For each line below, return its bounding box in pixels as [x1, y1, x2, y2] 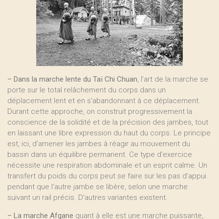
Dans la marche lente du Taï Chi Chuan [14, 75, 137, 84]
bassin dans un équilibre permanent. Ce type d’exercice [7, 150, 192, 159]
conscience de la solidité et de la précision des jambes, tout [7, 118, 208, 127]
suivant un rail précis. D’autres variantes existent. [7, 193, 168, 202]
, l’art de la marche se [137, 75, 208, 84]
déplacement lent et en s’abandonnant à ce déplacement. [7, 96, 200, 105]
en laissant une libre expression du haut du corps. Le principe [7, 129, 211, 137]
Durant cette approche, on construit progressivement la [7, 107, 192, 116]
